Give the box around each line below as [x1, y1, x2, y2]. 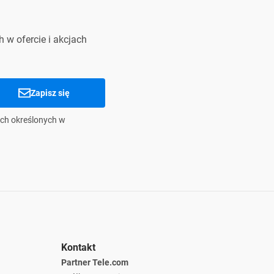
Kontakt [61, 242, 95, 253]
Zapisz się [31, 88, 70, 98]
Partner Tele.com [61, 257, 128, 267]
